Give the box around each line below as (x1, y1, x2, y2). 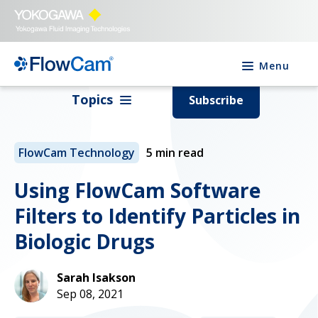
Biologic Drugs (14, 228, 155, 255)
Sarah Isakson (57, 269, 136, 285)
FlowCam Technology (18, 145, 135, 160)
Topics (71, 91, 113, 108)
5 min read (146, 145, 204, 160)
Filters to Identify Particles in (14, 202, 300, 229)
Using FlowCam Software (14, 177, 261, 204)
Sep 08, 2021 (57, 285, 124, 302)
